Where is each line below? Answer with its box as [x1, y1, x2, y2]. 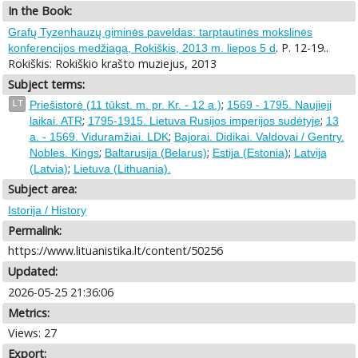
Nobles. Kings [29, 146, 99, 160]
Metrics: [8, 304, 50, 320]
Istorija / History [8, 203, 87, 217]
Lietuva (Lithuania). [73, 162, 171, 176]
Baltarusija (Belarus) [104, 146, 207, 160]
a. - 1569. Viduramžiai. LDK [29, 130, 169, 144]
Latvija [293, 146, 327, 160]
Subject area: [8, 181, 78, 197]
